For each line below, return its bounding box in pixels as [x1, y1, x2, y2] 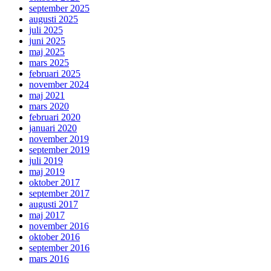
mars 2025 [29, 57, 69, 68]
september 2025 [29, 3, 90, 14]
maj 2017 [29, 210, 65, 221]
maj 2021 [29, 90, 65, 101]
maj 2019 [29, 166, 65, 177]
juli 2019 [29, 155, 63, 166]
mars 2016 [29, 253, 69, 264]
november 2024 [29, 79, 89, 90]
